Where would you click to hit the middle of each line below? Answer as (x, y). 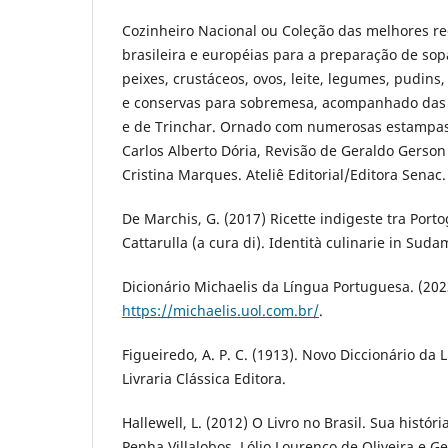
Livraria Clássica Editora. (204, 378)
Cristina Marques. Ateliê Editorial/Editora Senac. (284, 174)
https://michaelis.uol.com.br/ (220, 310)
